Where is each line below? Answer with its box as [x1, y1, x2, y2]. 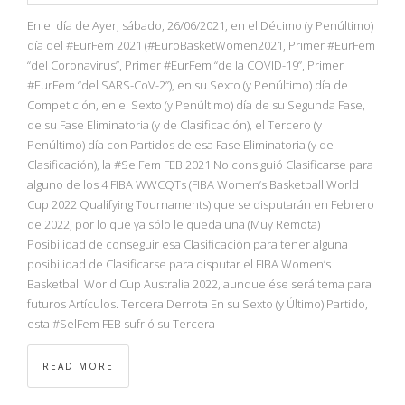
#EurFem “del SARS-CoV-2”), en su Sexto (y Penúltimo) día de [27, 77, 348, 94]
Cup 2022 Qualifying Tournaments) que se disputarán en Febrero [27, 196, 374, 213]
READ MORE [42, 360, 114, 373]
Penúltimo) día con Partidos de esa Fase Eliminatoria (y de [27, 137, 334, 154]
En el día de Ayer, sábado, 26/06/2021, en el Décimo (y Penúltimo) [27, 17, 373, 34]
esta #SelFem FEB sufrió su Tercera [27, 316, 215, 333]
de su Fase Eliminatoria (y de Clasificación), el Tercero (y [27, 117, 322, 134]
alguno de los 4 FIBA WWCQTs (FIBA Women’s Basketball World [27, 176, 359, 193]
